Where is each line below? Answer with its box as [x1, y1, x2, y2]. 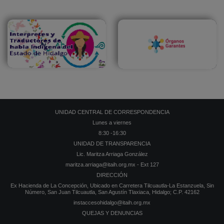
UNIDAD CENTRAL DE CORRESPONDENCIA [54, 108, 169, 115]
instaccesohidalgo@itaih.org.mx [73, 199, 150, 205]
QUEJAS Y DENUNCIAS [81, 209, 142, 216]
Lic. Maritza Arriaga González [76, 150, 148, 157]
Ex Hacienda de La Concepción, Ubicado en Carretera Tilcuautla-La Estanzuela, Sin [10, 182, 214, 188]
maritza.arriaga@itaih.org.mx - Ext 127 [65, 161, 159, 167]
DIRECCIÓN [96, 171, 127, 178]
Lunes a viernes [92, 119, 131, 125]
